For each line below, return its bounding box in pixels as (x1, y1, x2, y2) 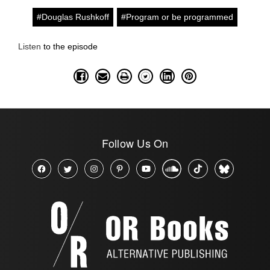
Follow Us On (101, 134, 169, 151)
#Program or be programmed (121, 11, 233, 22)
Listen (18, 41, 41, 51)
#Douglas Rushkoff (37, 11, 109, 22)
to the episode (41, 41, 100, 51)
